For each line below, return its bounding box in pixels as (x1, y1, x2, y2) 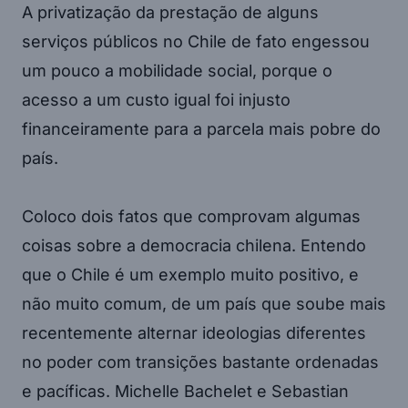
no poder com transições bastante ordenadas (22, 352, 379, 372)
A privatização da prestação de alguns (22, 2, 319, 22)
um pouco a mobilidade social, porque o (22, 60, 332, 80)
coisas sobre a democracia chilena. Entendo (22, 235, 366, 255)
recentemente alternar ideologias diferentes (22, 322, 366, 342)
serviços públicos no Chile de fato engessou (22, 31, 370, 51)
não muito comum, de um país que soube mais (22, 293, 386, 313)
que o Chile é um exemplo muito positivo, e (22, 264, 359, 284)
